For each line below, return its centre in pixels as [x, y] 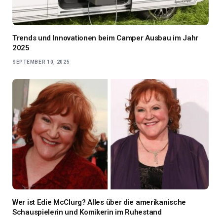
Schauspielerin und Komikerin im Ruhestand [87, 212]
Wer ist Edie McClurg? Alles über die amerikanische [99, 202]
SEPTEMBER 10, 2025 [41, 62]
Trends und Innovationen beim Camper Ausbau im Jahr [106, 38]
